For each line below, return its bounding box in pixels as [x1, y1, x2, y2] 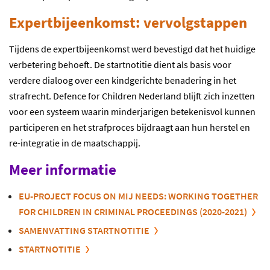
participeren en [9, 121, 73, 133]
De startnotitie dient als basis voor [94, 58, 231, 71]
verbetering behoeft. [9, 58, 94, 71]
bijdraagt [134, 121, 175, 133]
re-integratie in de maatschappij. [9, 137, 140, 149]
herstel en [210, 121, 250, 133]
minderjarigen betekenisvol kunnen [109, 105, 256, 118]
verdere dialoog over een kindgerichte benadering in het [9, 74, 236, 86]
